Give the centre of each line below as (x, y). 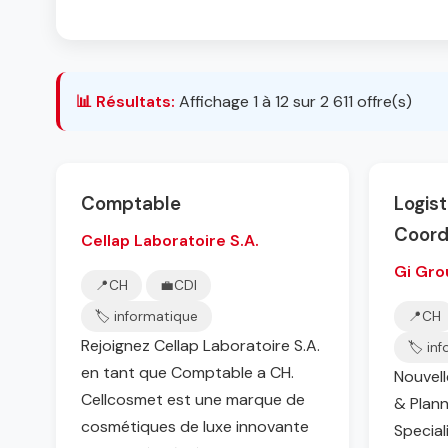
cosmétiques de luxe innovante (195, 426)
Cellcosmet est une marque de (193, 399)
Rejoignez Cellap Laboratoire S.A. (200, 345)
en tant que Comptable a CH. (187, 372)
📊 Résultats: (125, 101)
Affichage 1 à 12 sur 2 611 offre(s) (295, 101)
